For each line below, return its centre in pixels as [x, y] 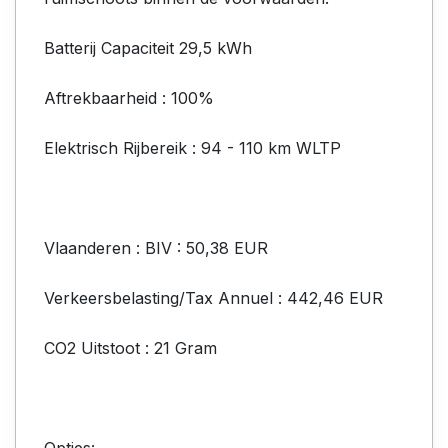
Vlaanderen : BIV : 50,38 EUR [156, 247]
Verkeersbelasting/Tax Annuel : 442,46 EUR [213, 297]
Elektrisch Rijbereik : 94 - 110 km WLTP [192, 147]
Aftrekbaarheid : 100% [129, 97]
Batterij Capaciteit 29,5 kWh [148, 47]
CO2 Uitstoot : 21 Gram [130, 347]
